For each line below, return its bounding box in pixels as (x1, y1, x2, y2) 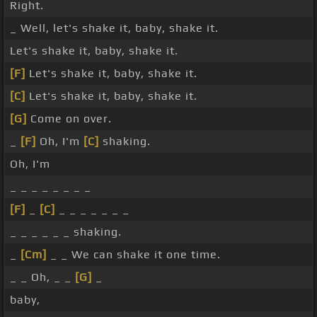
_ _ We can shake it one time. (47, 248, 221, 262)
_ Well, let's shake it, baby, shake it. (10, 21, 219, 35)
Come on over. (27, 112, 112, 126)
